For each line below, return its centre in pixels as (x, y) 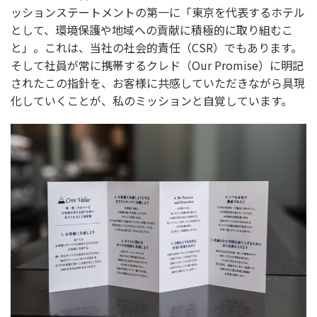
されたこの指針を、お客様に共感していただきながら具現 (158, 83)
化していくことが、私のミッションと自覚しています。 (151, 101)
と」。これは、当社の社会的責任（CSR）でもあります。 (156, 48)
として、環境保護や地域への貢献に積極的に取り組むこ (152, 30)
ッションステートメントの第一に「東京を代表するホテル (158, 12)
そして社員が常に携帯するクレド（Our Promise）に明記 (157, 65)
